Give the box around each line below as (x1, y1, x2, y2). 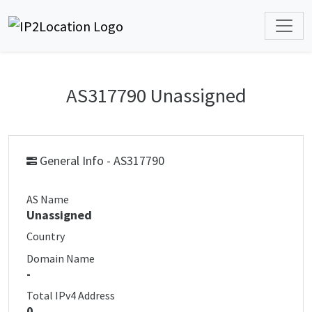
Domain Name (26, 251, 95, 265)
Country (26, 229, 65, 243)
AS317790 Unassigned (65, 83, 247, 108)
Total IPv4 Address (26, 288, 115, 302)
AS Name (26, 192, 69, 206)
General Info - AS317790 (37, 153, 164, 169)
